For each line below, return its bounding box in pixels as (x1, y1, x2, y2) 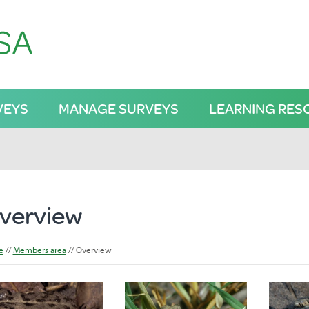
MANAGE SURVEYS (58, 98, 179, 119)
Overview (75, 244, 112, 255)
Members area (12, 244, 66, 255)
